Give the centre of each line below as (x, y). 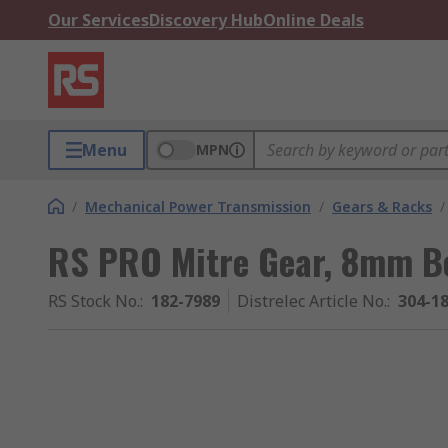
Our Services (98, 20)
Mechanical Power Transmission (198, 206)
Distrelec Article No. (312, 301)
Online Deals (313, 20)
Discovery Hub (206, 20)
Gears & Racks (382, 206)
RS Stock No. (94, 301)
